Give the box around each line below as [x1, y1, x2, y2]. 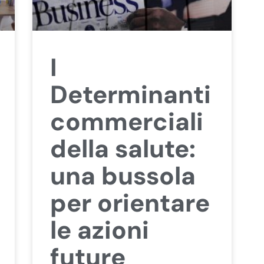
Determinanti [49, 78, 211, 111]
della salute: [49, 132, 196, 165]
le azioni [49, 213, 149, 246]
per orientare [49, 186, 210, 219]
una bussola [49, 159, 196, 192]
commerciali [49, 105, 203, 138]
